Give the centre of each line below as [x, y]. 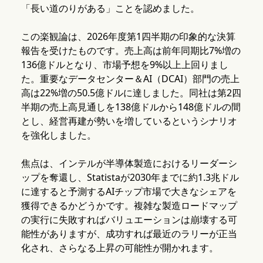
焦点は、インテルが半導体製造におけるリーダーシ [129, 163]
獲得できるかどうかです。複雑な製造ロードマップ [129, 206]
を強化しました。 [58, 135]
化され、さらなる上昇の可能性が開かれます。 [119, 248]
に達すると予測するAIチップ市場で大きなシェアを [129, 192]
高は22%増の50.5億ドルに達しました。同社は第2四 [131, 93]
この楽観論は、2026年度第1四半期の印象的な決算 [128, 37]
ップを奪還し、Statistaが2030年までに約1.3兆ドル [130, 178]
